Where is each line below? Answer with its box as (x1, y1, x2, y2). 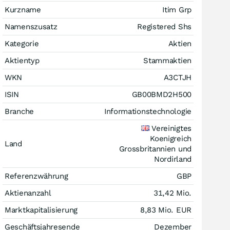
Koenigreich (150, 134, 191, 144)
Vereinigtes (149, 124, 191, 133)
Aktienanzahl (5, 188, 51, 198)
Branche (5, 107, 34, 117)
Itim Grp (162, 5, 191, 15)
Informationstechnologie (104, 107, 191, 117)
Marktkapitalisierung (5, 205, 78, 215)
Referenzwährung (5, 171, 68, 181)
